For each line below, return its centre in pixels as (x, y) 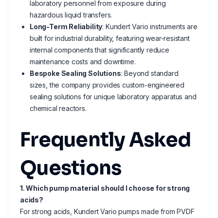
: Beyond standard (150, 73)
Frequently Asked (106, 140)
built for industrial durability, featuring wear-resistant (110, 38)
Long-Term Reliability (66, 27)
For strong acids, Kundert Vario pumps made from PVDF (107, 211)
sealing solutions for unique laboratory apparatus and (113, 97)
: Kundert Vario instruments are (150, 27)
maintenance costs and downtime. (83, 62)
